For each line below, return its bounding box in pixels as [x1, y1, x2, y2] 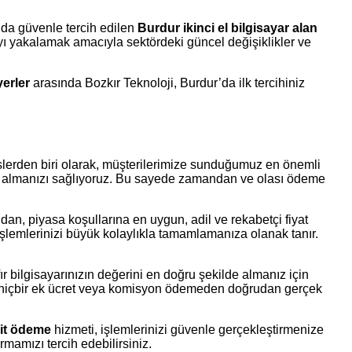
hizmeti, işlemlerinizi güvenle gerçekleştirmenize [51, 323, 324, 337]
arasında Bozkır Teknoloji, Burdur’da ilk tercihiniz [30, 76, 305, 90]
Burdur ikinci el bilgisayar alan [137, 21, 317, 35]
